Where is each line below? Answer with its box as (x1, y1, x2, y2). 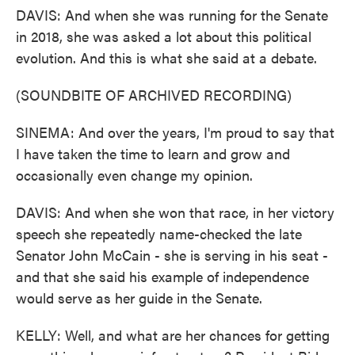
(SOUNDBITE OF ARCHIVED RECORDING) (16, 85, 292, 105)
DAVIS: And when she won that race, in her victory (16, 202, 334, 222)
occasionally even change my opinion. (16, 165, 253, 185)
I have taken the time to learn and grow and (16, 143, 290, 163)
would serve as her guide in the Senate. (16, 288, 262, 307)
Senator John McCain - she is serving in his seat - (16, 245, 328, 265)
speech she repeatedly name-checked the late (16, 223, 302, 243)
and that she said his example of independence (16, 266, 309, 286)
